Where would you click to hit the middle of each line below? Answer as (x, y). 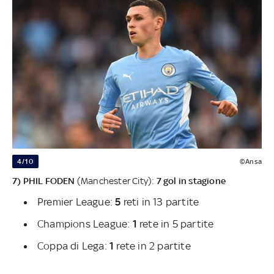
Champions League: (84, 224)
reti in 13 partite (161, 202)
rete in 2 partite (154, 246)
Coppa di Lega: (73, 246)
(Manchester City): (116, 180)
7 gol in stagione (191, 180)
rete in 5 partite (175, 224)
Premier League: (76, 202)
